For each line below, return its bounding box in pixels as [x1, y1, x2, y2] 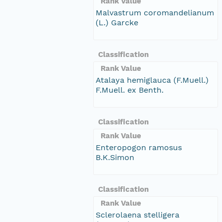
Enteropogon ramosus [96, 142, 182, 152]
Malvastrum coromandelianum [96, 7, 214, 17]
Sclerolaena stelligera [96, 210, 179, 220]
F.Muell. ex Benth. [96, 85, 164, 95]
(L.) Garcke [96, 17, 138, 27]
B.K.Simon [96, 152, 134, 162]
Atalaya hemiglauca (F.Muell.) [96, 75, 209, 85]
